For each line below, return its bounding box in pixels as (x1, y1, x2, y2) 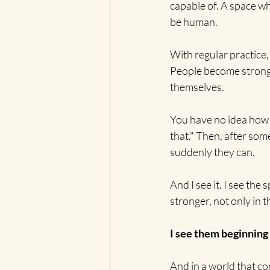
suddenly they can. (170, 145, 255, 159)
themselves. (170, 80, 224, 94)
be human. (170, 15, 218, 29)
